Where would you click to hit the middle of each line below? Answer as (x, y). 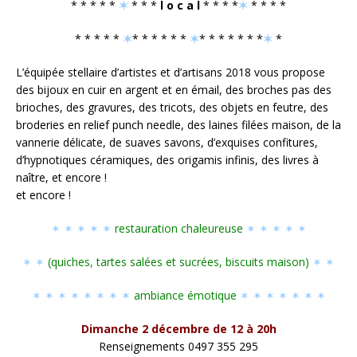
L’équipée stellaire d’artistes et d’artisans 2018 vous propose (171, 72)
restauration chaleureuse (178, 228)
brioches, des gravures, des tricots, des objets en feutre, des (172, 107)
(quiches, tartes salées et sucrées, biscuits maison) (178, 262)
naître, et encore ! (61, 177)
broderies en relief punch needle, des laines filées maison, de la (178, 125)
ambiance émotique (185, 295)
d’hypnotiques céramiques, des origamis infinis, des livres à (167, 160)
